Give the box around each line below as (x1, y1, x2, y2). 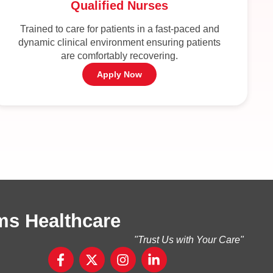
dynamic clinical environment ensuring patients (18, 37, 221, 48)
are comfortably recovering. (61, 51, 178, 62)
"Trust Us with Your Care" (134, 235, 244, 246)
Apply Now (97, 69, 142, 80)
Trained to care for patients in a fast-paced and (19, 24, 219, 35)
